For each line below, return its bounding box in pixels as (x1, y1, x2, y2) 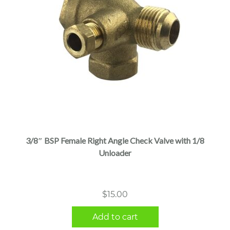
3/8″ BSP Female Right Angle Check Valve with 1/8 (26, 135, 204, 145)
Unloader (99, 147, 131, 158)
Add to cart (92, 212, 138, 222)
